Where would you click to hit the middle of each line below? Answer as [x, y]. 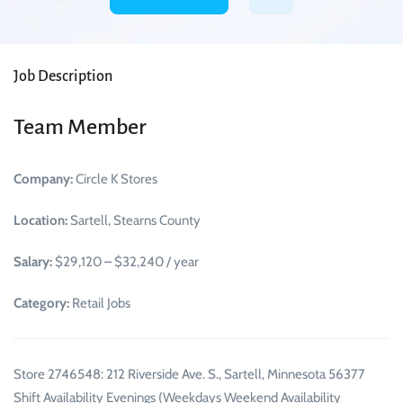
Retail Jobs [100, 304]
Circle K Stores [115, 179]
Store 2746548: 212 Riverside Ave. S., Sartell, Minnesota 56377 [189, 375]
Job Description [63, 77]
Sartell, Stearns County [134, 221]
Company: [43, 179]
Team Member [80, 127]
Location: [40, 221]
